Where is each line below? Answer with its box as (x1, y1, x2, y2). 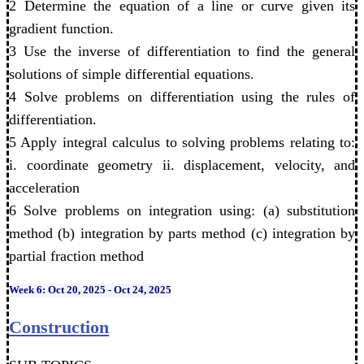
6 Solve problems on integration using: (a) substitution (9, 202, 355, 219)
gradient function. (9, 20, 114, 37)
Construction (9, 316, 109, 337)
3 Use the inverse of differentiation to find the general (9, 43, 355, 60)
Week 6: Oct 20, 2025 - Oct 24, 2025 (9, 284, 171, 297)
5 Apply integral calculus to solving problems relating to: (9, 134, 355, 151)
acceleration (9, 180, 80, 197)
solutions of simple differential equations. (9, 66, 254, 83)
